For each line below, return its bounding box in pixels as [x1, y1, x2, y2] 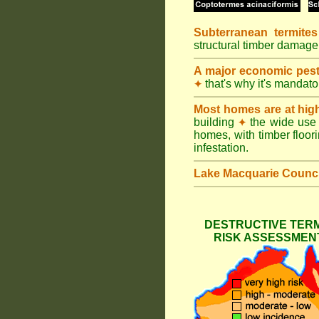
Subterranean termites [194, 26, 318, 38]
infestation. [194, 142, 249, 154]
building [194, 116, 239, 128]
